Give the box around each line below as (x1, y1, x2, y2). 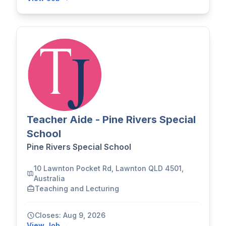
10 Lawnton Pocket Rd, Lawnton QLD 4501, (34, 163, 184, 173)
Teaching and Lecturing (35, 184, 119, 193)
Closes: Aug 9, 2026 (35, 210, 105, 219)
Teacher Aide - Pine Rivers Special (27, 114, 196, 126)
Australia (34, 174, 66, 183)
